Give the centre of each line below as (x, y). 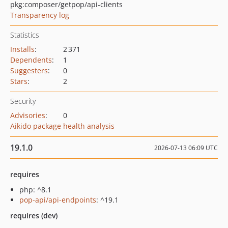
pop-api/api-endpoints (58, 200)
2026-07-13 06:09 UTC (186, 148)
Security (23, 101)
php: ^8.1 (35, 190)
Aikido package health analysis (62, 126)
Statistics (25, 35)
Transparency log (40, 15)
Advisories (28, 115)
